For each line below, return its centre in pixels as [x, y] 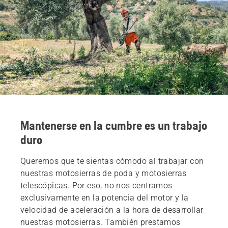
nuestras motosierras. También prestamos [101, 222]
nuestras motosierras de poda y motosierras [104, 173]
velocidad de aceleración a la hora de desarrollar [112, 210]
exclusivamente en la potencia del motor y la [105, 197]
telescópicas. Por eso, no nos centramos [96, 185]
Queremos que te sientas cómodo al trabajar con [112, 161]
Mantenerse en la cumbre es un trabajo [114, 125]
